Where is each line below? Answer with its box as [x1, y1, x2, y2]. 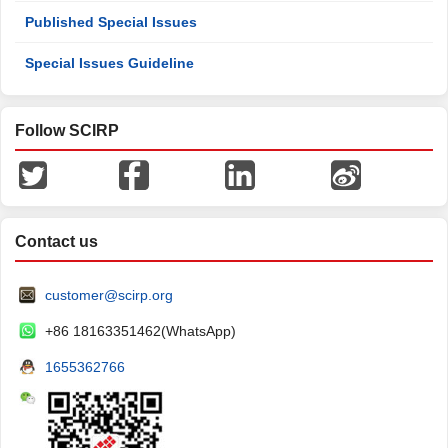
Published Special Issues [25, 14, 197, 30]
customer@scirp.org [45, 287, 173, 303]
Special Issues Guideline [25, 55, 194, 71]
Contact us [15, 233, 98, 250]
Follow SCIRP [15, 122, 119, 139]
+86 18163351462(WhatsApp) [45, 323, 236, 339]
